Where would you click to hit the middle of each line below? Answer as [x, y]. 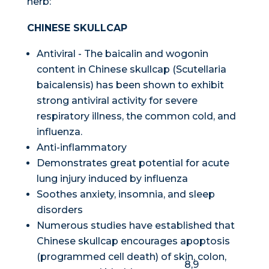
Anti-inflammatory [81, 148]
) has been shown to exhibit [157, 85]
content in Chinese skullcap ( [106, 70]
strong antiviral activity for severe [117, 101]
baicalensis [63, 85]
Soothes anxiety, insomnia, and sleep [125, 195]
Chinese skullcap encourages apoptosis [133, 241]
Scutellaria [201, 70]
